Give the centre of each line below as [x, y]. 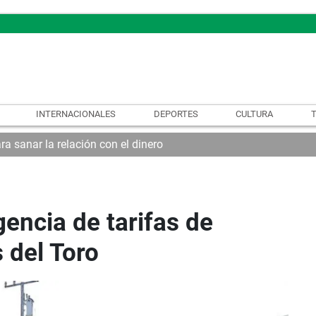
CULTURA [255, 114]
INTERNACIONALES [75, 114]
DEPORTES [176, 114]
